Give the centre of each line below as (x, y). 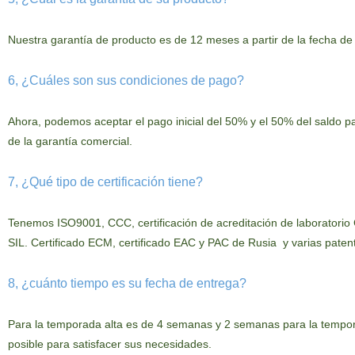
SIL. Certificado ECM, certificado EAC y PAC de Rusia (143, 242)
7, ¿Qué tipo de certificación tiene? (105, 182)
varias (305, 242)
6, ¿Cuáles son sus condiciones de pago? (126, 80)
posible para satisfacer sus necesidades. (109, 344)
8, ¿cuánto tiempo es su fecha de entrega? (127, 283)
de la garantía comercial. (70, 141)
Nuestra (27, 40)
